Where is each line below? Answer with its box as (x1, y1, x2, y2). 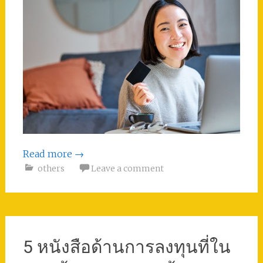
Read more (22, 147, 75, 160)
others (37, 163, 65, 174)
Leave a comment (90, 163, 164, 174)
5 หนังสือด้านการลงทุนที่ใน (22, 236, 231, 257)
